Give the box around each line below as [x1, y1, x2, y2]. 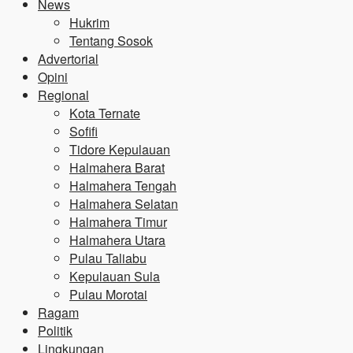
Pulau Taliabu [69, 249, 147, 267]
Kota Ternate [69, 104, 140, 122]
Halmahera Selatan [69, 195, 178, 213]
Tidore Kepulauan [69, 140, 170, 158]
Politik [38, 321, 72, 340]
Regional [38, 86, 89, 104]
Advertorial [38, 50, 98, 68]
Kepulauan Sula [69, 267, 160, 285]
